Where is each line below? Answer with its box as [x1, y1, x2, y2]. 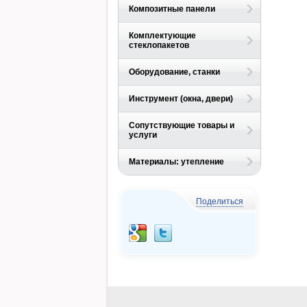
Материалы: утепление [129, 157, 224, 167]
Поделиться [196, 197, 243, 206]
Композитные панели [129, 4, 215, 14]
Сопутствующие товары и [129, 121, 234, 130]
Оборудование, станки [129, 67, 220, 77]
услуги [129, 130, 157, 140]
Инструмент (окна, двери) [129, 94, 233, 103]
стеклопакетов [129, 40, 189, 50]
